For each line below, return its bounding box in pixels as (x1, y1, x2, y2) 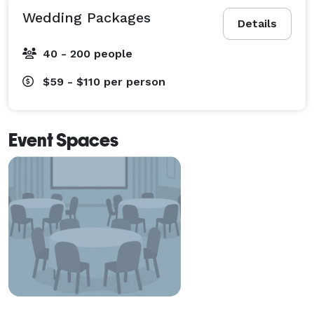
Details (238, 16, 277, 30)
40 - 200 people (43, 46, 132, 60)
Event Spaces (8, 129, 118, 151)
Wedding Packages (22, 8, 151, 26)
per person (104, 74, 165, 88)
